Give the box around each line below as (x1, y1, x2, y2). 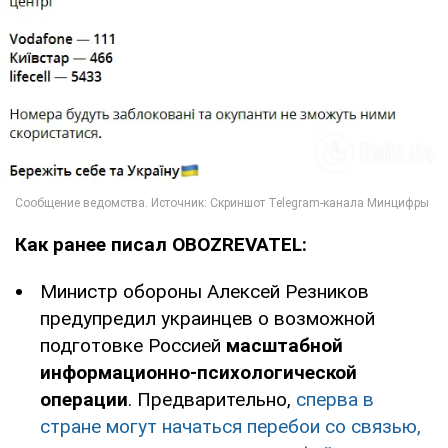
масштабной (226, 333, 343, 357)
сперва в (296, 387, 374, 411)
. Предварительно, (128, 387, 296, 411)
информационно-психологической (40, 360, 357, 384)
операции (40, 387, 128, 411)
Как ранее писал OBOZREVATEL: (15, 232, 307, 256)
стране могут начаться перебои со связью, (40, 414, 421, 438)
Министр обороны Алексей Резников (40, 279, 369, 303)
